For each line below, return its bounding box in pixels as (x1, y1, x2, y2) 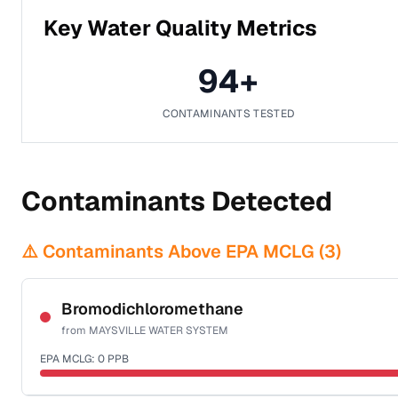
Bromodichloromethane (61, 298, 243, 319)
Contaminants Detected (21, 184, 332, 219)
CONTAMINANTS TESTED (163, 107, 295, 121)
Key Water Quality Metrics (44, 14, 317, 42)
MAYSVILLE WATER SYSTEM (89, 323, 228, 338)
